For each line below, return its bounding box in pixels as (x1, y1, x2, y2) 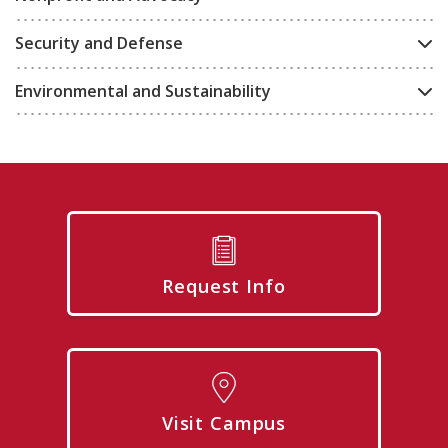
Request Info (162, 273, 286, 298)
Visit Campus (161, 411, 287, 435)
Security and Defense (15, 31, 183, 54)
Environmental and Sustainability (15, 79, 271, 102)
